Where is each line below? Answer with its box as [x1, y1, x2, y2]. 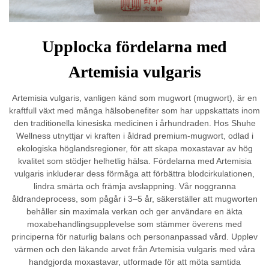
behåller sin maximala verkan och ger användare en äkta [26, 207, 243, 217]
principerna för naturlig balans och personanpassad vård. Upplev [11, 232, 258, 242]
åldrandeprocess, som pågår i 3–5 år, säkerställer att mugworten [11, 194, 258, 204]
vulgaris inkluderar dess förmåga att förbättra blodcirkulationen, [14, 169, 255, 179]
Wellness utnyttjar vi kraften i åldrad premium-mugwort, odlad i [16, 131, 253, 141]
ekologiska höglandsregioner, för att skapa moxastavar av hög [16, 144, 253, 154]
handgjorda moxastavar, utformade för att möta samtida [28, 257, 241, 267]
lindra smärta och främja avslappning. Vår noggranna [33, 181, 236, 192]
